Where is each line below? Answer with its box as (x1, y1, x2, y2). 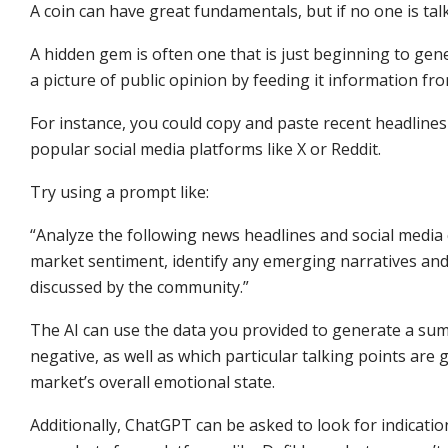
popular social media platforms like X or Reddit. (30, 137, 381, 160)
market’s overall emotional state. (30, 370, 275, 393)
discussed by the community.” (30, 275, 249, 298)
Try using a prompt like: (30, 180, 209, 203)
